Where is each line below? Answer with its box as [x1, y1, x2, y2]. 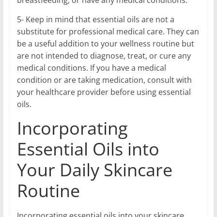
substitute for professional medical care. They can [16, 26, 199, 37]
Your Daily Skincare [16, 158, 172, 182]
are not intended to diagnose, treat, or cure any [16, 50, 191, 62]
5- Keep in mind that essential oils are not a [16, 14, 174, 25]
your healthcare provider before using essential [16, 87, 191, 98]
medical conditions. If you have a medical [16, 62, 166, 74]
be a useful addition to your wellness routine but [16, 38, 194, 49]
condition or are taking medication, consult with [16, 75, 192, 86]
